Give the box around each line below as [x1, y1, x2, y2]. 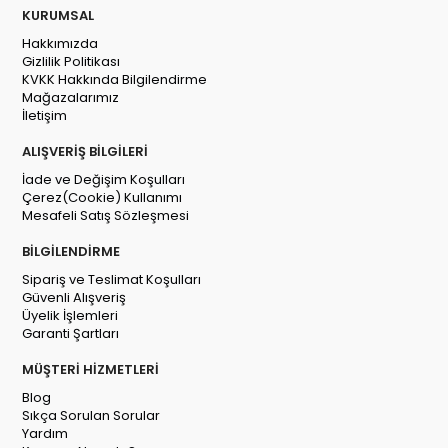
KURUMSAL [22, 6, 95, 26]
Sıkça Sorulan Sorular [22, 406, 161, 426]
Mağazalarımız [22, 88, 120, 108]
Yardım [22, 424, 69, 444]
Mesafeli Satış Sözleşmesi [22, 206, 190, 226]
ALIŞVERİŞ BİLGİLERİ [22, 142, 149, 162]
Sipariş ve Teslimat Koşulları [22, 270, 202, 290]
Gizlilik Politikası [22, 52, 121, 72]
